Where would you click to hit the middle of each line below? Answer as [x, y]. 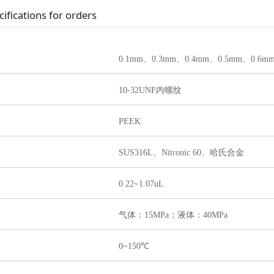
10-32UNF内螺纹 [150, 91]
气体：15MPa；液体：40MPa [173, 215]
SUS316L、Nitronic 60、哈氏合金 [181, 153]
